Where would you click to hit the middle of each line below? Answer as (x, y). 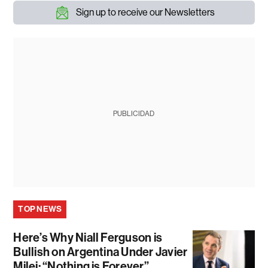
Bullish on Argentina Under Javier (100, 252)
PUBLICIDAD (134, 113)
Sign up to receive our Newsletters (145, 12)
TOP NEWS (40, 209)
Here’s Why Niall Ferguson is (88, 237)
